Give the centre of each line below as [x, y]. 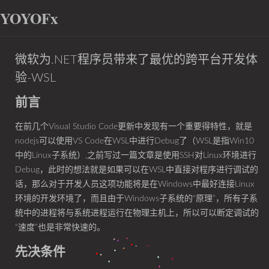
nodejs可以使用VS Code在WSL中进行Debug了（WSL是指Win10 [134, 141]
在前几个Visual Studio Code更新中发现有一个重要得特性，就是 [134, 127]
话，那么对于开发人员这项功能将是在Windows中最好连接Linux [135, 184]
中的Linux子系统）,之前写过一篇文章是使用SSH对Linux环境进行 [136, 156]
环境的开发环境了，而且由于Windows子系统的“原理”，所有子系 [136, 199]
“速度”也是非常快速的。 [60, 228]
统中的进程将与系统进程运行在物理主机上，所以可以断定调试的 [137, 213]
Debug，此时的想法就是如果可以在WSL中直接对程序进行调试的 [137, 170]
